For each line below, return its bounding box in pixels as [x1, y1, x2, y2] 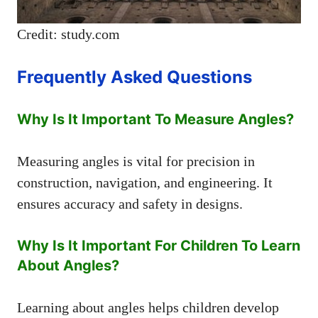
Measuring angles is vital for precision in [17, 153, 255, 169]
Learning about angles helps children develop [17, 299, 279, 315]
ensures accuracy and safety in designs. [17, 195, 243, 212]
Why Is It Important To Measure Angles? [17, 110, 294, 128]
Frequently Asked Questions [17, 66, 252, 87]
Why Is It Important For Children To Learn [17, 236, 300, 254]
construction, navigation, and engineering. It [17, 174, 273, 190]
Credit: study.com [17, 26, 120, 42]
